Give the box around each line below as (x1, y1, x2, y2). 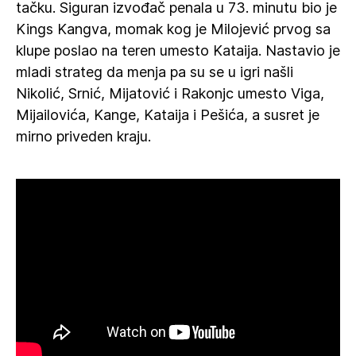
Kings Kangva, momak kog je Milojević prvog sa (16, 21, 331, 37)
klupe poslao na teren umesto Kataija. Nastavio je (16, 42, 340, 59)
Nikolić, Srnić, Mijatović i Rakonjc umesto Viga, (16, 85, 324, 102)
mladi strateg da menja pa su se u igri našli (16, 64, 293, 80)
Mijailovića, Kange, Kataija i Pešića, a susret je (16, 106, 319, 123)
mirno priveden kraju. (16, 128, 151, 145)
